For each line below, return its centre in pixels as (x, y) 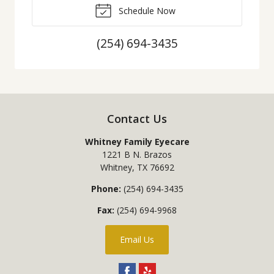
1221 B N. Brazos (137, 154)
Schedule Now (146, 10)
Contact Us (137, 118)
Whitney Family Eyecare (137, 141)
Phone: (106, 188)
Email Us (137, 239)
